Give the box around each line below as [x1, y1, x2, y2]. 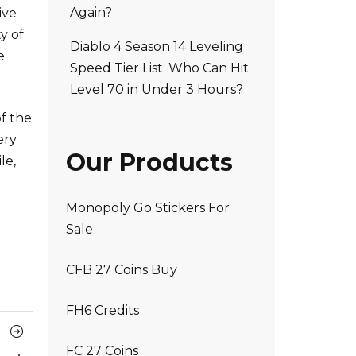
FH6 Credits [66, 303, 139, 318]
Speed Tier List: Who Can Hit [70, 60, 249, 75]
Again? [70, 4, 112, 20]
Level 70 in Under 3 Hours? [70, 81, 243, 97]
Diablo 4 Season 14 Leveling [70, 38, 243, 54]
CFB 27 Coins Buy [66, 262, 177, 277]
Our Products [66, 147, 233, 177]
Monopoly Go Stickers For [66, 200, 230, 215]
